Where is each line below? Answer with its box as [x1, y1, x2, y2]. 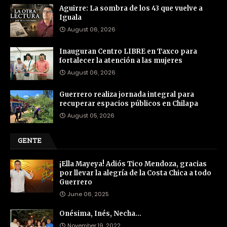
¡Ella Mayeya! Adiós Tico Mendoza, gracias [59, 159, 207, 168]
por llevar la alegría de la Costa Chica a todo [59, 168, 211, 177]
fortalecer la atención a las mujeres [59, 56, 182, 65]
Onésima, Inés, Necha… [59, 209, 141, 218]
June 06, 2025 [67, 190, 108, 198]
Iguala [59, 13, 82, 22]
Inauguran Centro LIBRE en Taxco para [59, 47, 197, 56]
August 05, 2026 [67, 111, 115, 120]
